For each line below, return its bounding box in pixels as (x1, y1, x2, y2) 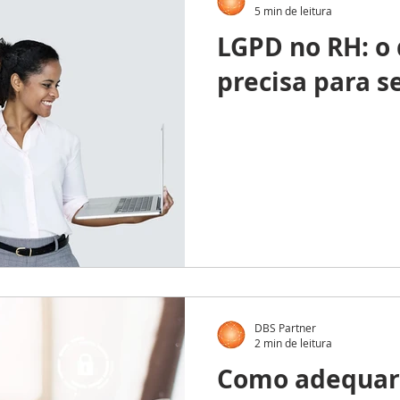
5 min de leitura (254, 3, 332, 18)
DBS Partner (254, 320, 316, 335)
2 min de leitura (254, 336, 332, 350)
